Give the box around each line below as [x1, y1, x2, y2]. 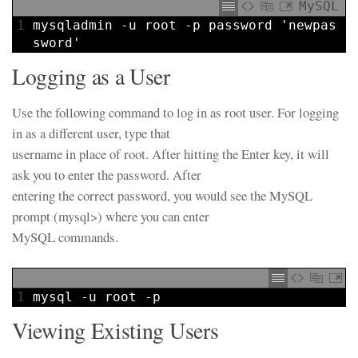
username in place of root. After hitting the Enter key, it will [12, 145, 329, 164]
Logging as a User [12, 62, 170, 92]
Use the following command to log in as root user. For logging [12, 103, 339, 122]
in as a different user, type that [12, 124, 170, 143]
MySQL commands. [12, 228, 118, 247]
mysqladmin [33, 18, 113, 34]
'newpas [280, 18, 336, 34]
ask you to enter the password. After [12, 165, 201, 185]
